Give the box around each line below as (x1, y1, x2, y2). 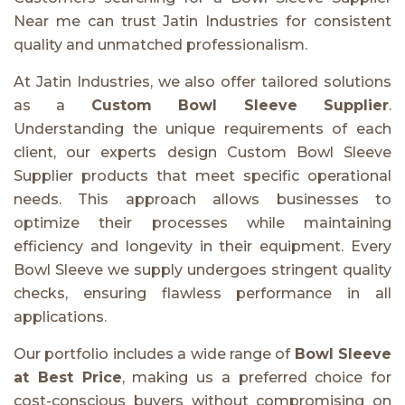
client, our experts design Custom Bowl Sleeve (14, 143, 391, 161)
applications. (14, 307, 107, 325)
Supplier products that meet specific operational (14, 166, 391, 184)
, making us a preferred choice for (121, 368, 391, 386)
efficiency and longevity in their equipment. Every (14, 237, 391, 255)
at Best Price (14, 368, 122, 386)
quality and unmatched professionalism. (14, 35, 307, 53)
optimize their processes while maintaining (14, 213, 391, 231)
